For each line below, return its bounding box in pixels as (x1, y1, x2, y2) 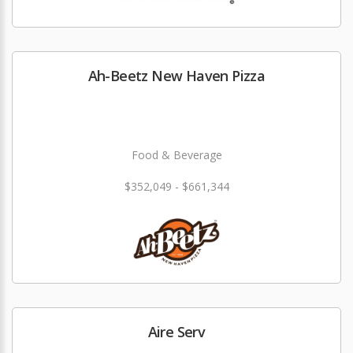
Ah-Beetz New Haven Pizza (87, 66, 266, 86)
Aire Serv (147, 322, 206, 342)
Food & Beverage (131, 147, 222, 163)
